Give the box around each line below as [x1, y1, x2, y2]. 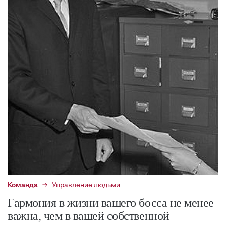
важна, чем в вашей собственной [8, 209, 169, 222]
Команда [8, 181, 38, 189]
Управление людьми [52, 181, 120, 189]
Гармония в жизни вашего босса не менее [8, 196, 214, 209]
